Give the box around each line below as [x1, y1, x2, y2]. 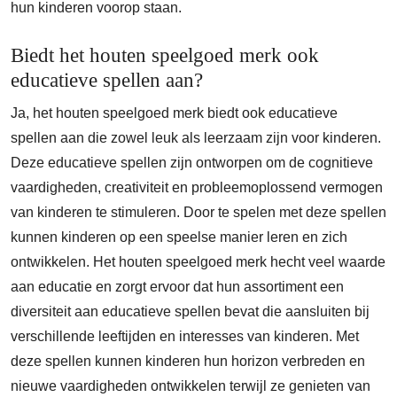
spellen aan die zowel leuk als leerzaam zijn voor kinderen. [11, 130, 381, 145]
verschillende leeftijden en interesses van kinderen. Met [11, 329, 359, 344]
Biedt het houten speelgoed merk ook [11, 43, 319, 66]
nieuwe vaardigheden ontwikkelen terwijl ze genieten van [11, 378, 370, 393]
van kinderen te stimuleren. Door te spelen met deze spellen [11, 205, 386, 220]
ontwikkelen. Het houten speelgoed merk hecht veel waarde [11, 254, 385, 269]
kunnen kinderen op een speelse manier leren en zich [11, 230, 347, 245]
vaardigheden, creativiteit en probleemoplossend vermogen [11, 180, 383, 195]
